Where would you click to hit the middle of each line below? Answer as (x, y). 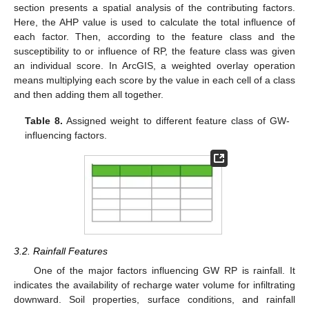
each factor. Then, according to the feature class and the (154, 37)
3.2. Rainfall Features (61, 251)
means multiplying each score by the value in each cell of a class (154, 80)
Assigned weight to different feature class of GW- (176, 121)
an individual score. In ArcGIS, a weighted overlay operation (154, 66)
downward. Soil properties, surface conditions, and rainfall (154, 300)
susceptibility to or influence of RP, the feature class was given (154, 51)
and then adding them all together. (89, 95)
